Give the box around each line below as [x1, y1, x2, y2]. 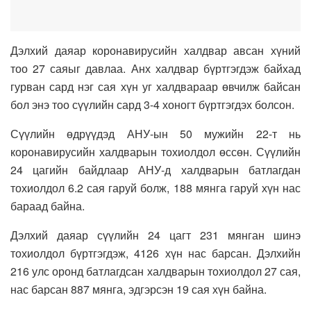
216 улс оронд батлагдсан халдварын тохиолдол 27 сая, [10, 263, 301, 280]
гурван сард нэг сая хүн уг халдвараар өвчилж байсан [10, 78, 301, 95]
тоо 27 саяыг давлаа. [10, 60, 131, 77]
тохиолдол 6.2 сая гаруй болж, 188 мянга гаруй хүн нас [10, 180, 301, 196]
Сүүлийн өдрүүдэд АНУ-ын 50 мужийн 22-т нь [10, 126, 301, 142]
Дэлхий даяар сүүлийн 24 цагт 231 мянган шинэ [10, 227, 301, 244]
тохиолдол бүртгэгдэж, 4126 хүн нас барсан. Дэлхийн [10, 245, 301, 262]
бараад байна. [10, 198, 85, 215]
